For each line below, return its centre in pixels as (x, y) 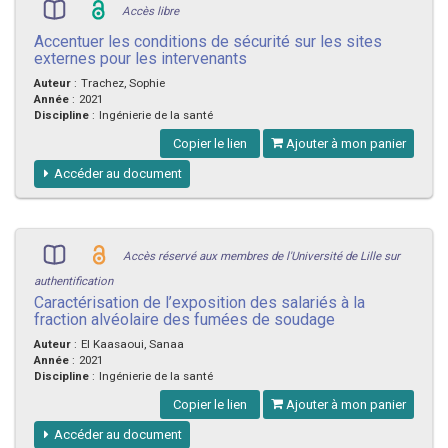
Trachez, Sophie (123, 83)
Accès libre (150, 11)
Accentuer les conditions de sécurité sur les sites (208, 42)
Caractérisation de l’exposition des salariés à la (199, 303)
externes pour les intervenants (140, 59)
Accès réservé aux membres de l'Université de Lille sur (261, 256)
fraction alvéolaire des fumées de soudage (184, 320)
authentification (73, 281)
